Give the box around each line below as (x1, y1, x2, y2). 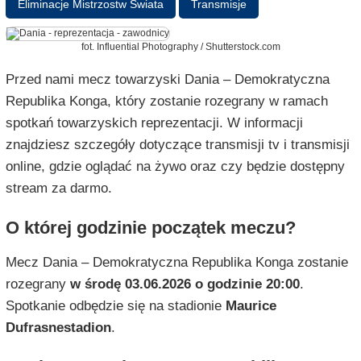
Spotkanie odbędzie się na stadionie (5, 298, 226, 314)
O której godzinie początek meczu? (5, 218, 296, 239)
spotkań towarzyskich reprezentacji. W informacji (5, 115, 303, 131)
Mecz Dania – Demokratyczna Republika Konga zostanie (5, 255, 348, 271)
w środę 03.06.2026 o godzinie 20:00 (69, 276, 300, 293)
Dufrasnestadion (5, 320, 111, 336)
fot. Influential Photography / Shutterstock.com (81, 41, 280, 53)
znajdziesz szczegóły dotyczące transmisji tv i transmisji (5, 137, 350, 153)
